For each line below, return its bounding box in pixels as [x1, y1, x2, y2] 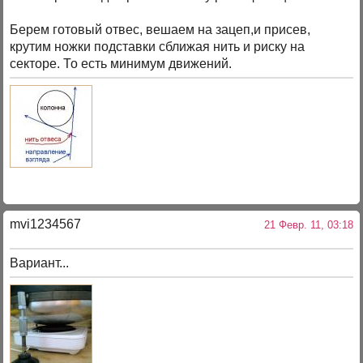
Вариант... [10, 255, 70, 270]
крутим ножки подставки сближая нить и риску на [10, 39, 305, 53]
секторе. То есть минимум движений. [10, 56, 233, 70]
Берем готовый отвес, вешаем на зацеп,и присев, [10, 22, 311, 36]
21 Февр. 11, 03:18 [257, 219, 353, 232]
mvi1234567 [10, 217, 82, 232]
